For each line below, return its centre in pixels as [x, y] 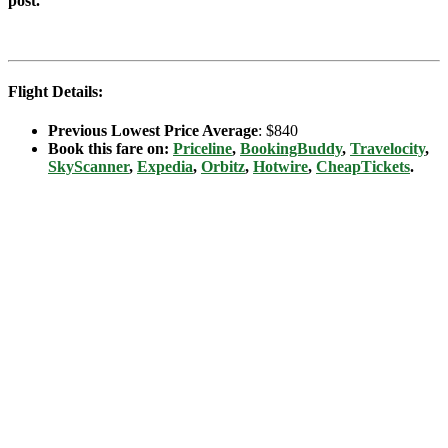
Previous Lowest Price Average [153, 131]
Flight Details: [55, 92]
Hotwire [280, 167]
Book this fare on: [110, 149]
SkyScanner [88, 167]
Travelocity [387, 149]
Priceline [202, 149]
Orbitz [223, 167]
